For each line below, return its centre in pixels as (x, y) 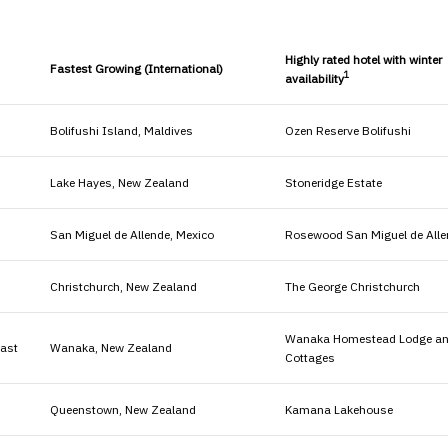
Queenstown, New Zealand (123, 409)
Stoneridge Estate (333, 182)
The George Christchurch (352, 286)
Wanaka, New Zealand (111, 347)
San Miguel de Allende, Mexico (132, 234)
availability (314, 78)
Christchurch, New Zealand (123, 286)
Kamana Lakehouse (339, 409)
